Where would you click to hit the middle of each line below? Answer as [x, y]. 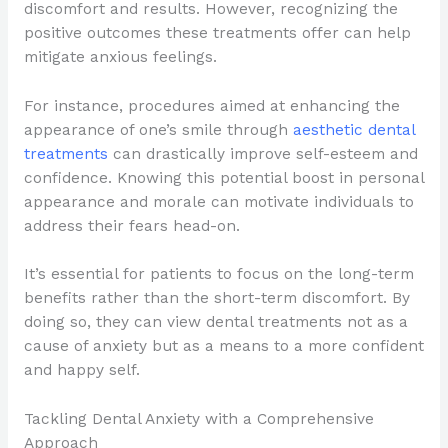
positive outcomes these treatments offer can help [217, 32]
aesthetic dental [353, 129]
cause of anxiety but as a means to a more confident [223, 346]
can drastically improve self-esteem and [262, 153]
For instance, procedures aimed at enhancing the [211, 105]
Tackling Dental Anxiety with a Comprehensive [198, 419]
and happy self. [81, 370]
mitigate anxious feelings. [120, 56]
